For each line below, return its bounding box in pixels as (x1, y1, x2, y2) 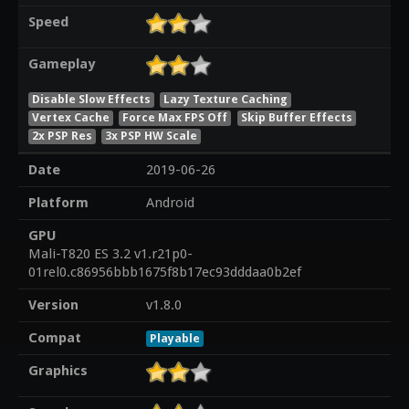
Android (145, 194, 194, 212)
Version (27, 297, 79, 314)
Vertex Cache (31, 110, 110, 124)
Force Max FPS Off (122, 110, 228, 124)
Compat (27, 330, 81, 347)
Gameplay (27, 56, 95, 73)
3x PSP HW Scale (105, 128, 198, 142)
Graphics (27, 362, 88, 380)
